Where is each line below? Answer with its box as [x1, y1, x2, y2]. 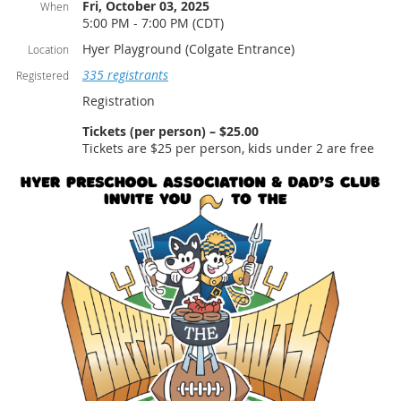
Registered [16, 68, 69, 83]
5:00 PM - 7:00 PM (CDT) [82, 14, 224, 32]
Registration [82, 92, 155, 110]
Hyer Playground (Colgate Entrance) [82, 40, 294, 58]
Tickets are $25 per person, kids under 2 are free [82, 140, 374, 158]
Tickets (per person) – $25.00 [82, 123, 259, 141]
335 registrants [82, 66, 168, 84]
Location [28, 42, 69, 57]
